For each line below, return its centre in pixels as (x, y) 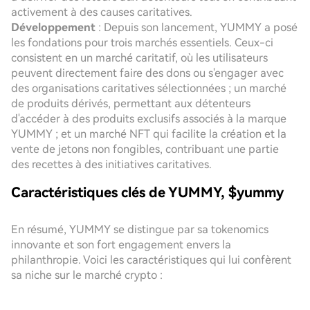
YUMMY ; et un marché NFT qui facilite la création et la (149, 134)
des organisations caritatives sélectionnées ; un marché (149, 88)
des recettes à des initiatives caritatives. (111, 164)
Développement (53, 27)
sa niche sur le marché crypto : (87, 275)
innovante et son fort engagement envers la (121, 245)
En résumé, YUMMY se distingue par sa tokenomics (140, 229)
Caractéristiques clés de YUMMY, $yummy (147, 192)
